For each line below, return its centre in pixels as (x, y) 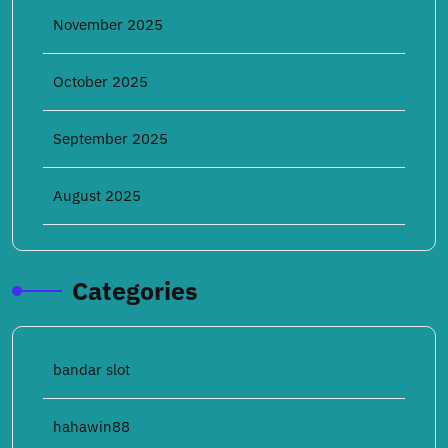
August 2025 (97, 195)
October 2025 (100, 81)
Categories (135, 290)
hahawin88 (91, 426)
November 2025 (108, 24)
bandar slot (91, 369)
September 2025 (110, 138)
